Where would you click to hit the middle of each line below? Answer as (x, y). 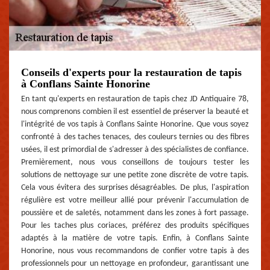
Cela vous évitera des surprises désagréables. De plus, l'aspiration (135, 187)
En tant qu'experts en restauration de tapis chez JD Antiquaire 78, (135, 99)
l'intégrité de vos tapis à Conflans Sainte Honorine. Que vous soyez (135, 124)
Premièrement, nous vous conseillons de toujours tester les (135, 162)
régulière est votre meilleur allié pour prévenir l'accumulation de (135, 200)
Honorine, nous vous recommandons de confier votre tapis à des (135, 251)
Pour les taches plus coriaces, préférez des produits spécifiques (135, 225)
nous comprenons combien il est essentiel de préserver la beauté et (135, 111)
